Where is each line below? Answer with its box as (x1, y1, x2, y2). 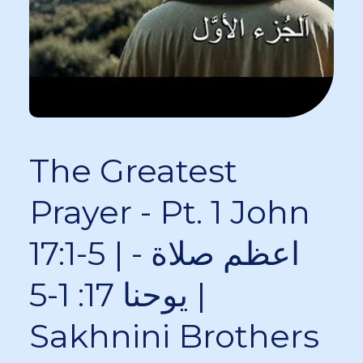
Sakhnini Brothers (29, 315, 319, 356)
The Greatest (29, 150, 237, 190)
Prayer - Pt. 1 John (29, 191, 310, 232)
